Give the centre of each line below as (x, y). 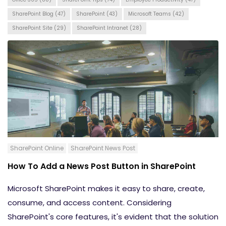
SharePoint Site (33, 28)
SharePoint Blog (34, 14)
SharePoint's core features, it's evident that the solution (113, 217)
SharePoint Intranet (103, 28)
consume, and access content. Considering (90, 203)
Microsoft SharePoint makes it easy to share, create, (106, 189)
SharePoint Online (37, 148)
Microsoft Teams (150, 14)
